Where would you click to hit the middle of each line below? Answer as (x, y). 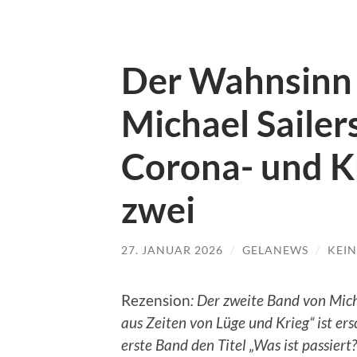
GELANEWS (275, 250)
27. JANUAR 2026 (172, 250)
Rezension (156, 300)
